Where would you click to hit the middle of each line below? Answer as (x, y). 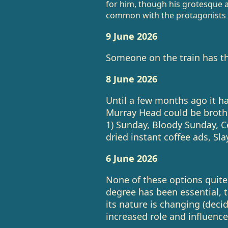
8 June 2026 (131, 79)
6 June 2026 (131, 158)
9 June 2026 (131, 36)
